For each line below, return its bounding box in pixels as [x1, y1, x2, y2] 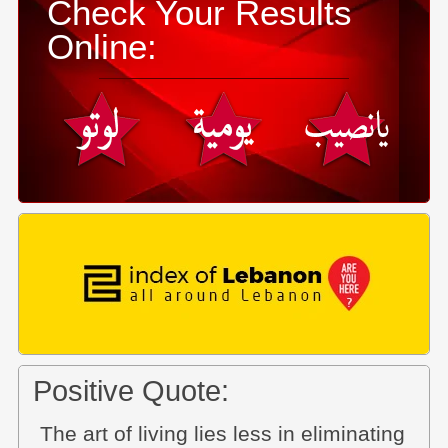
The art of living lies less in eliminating [40, 422, 405, 446]
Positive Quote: [33, 374, 229, 407]
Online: [46, 28, 157, 66]
